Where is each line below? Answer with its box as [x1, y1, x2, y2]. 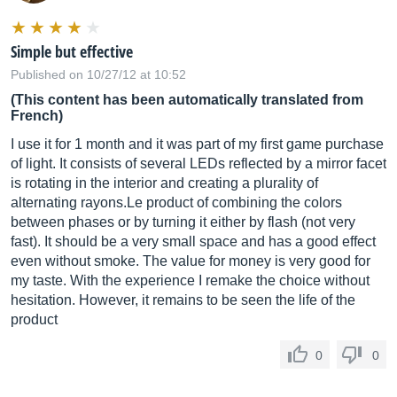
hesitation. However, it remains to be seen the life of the [11, 292, 355, 307]
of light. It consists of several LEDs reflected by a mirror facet [11, 156, 386, 171]
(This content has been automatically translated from [11, 92, 363, 107]
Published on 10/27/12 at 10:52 [11, 67, 186, 82]
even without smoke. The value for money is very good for [11, 253, 370, 269]
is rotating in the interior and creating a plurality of [11, 175, 318, 191]
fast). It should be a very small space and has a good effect [11, 234, 376, 249]
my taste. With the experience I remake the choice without [11, 273, 370, 288]
